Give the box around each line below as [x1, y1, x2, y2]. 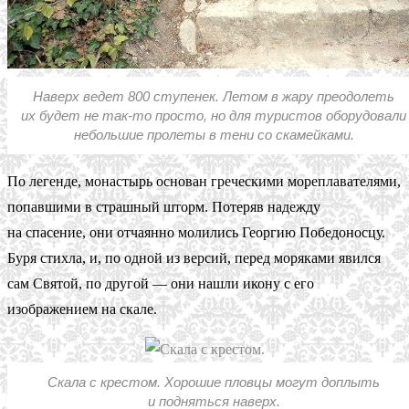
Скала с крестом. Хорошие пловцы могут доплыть [47, 373, 380, 390]
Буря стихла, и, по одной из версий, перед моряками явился [7, 249, 381, 266]
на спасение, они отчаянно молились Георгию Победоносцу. [7, 224, 385, 240]
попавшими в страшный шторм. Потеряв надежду [7, 198, 320, 215]
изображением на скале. [7, 300, 157, 317]
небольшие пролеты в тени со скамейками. [73, 126, 354, 142]
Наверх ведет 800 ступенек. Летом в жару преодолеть [33, 88, 394, 104]
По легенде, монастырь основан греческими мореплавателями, [7, 173, 401, 189]
